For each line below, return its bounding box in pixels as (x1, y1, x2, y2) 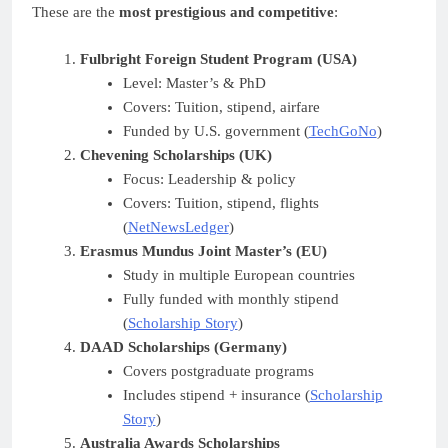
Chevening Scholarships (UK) (79, 146, 272, 163)
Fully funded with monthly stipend (122, 290, 339, 307)
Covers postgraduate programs (122, 362, 314, 379)
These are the (32, 4, 119, 21)
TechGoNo (308, 122, 377, 139)
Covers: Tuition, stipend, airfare (122, 98, 320, 115)
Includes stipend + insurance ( (122, 386, 310, 403)
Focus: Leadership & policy (122, 170, 296, 187)
